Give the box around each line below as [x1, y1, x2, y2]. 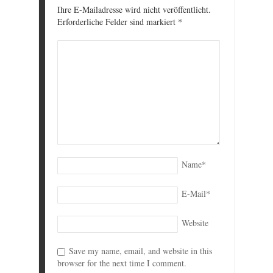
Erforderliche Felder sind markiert [57, 15, 178, 27]
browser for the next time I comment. [57, 257, 186, 269]
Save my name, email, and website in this [69, 244, 212, 257]
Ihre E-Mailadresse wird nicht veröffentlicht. [57, 3, 211, 15]
